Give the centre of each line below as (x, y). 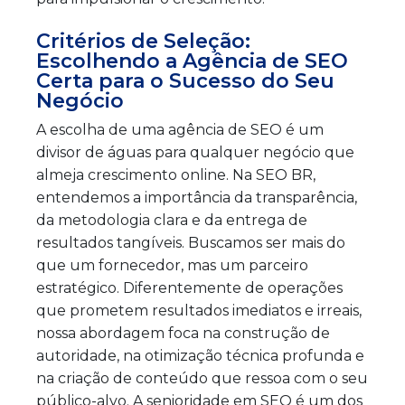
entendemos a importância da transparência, (197, 197)
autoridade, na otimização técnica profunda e (200, 355)
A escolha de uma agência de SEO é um (180, 129)
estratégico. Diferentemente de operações (189, 287)
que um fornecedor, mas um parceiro (172, 265)
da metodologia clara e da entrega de (172, 220)
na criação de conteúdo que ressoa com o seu (202, 378)
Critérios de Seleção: (143, 41)
